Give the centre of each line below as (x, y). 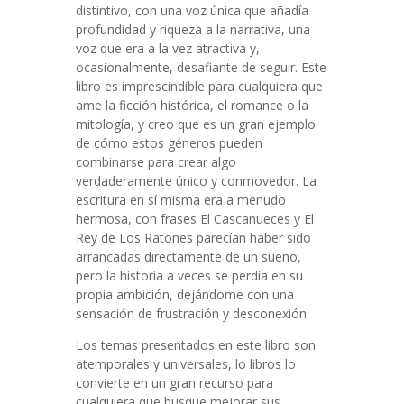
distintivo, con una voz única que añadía (192, 10)
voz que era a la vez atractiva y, (168, 48)
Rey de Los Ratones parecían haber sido (193, 238)
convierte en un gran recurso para (174, 383)
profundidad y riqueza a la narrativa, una (193, 29)
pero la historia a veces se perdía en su (189, 275)
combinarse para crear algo (156, 162)
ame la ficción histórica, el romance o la (192, 105)
